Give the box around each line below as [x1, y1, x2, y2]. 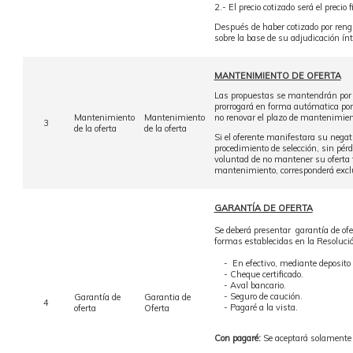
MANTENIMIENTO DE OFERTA [214, 70, 341, 81]
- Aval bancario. [214, 280, 286, 291]
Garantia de [143, 292, 191, 303]
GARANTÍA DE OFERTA [214, 203, 313, 214]
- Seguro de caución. [214, 291, 303, 302]
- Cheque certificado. [214, 269, 303, 280]
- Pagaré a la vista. [214, 302, 298, 313]
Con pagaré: [214, 333, 261, 344]
